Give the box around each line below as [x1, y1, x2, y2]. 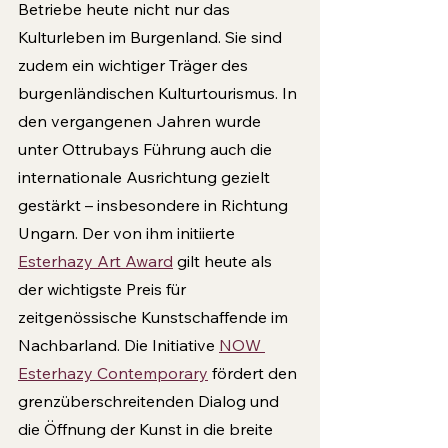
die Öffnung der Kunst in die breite [18, 419, 277, 440]
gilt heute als [173, 251, 276, 272]
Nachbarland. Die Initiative [18, 335, 219, 356]
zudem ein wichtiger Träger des [18, 55, 252, 76]
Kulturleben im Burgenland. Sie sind [18, 27, 286, 48]
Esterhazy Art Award [18, 251, 173, 272]
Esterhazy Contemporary [18, 363, 208, 384]
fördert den [208, 363, 301, 384]
